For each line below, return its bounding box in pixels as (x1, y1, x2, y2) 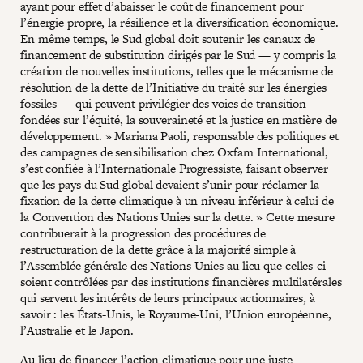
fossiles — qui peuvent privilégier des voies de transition (20, 94, 307, 112)
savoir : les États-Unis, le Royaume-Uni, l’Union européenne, (20, 305, 331, 322)
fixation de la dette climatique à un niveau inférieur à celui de (20, 191, 334, 209)
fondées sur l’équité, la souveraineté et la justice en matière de (20, 110, 337, 128)
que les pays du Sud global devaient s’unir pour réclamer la (20, 175, 320, 193)
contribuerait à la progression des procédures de (20, 224, 267, 241)
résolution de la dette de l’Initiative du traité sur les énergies (20, 78, 327, 96)
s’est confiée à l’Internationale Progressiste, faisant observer (20, 159, 328, 177)
